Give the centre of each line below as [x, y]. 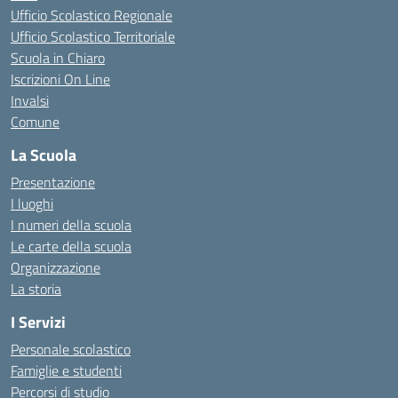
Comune [35, 122]
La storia [36, 289]
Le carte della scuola [71, 246]
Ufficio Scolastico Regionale [92, 15]
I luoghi [32, 203]
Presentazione [53, 182]
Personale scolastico [71, 349]
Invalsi [30, 100]
